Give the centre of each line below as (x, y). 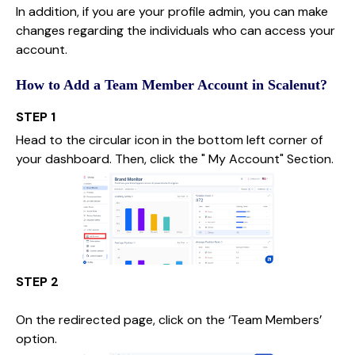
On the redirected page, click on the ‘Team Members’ (169, 320)
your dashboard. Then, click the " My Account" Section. (175, 159)
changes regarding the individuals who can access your (176, 31)
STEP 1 (36, 117)
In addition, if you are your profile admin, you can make (172, 11)
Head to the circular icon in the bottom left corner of (169, 140)
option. (36, 339)
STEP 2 (37, 282)
